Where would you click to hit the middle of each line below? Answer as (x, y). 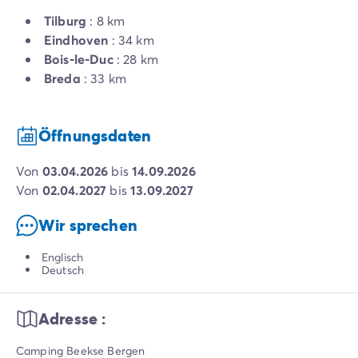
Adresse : (72, 319)
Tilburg (66, 21)
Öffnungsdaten (95, 136)
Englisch (63, 257)
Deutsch (63, 270)
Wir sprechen (88, 225)
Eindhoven (76, 40)
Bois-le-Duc (79, 59)
